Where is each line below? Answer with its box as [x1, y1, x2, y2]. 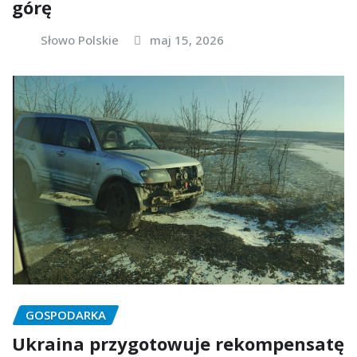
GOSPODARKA [25, 306, 106, 323]
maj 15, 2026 [150, 32, 224, 49]
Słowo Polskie [41, 32, 119, 49]
